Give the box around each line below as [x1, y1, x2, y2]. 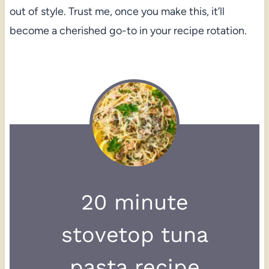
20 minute [80, 189, 189, 215]
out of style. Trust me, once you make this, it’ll [9, 4, 225, 18]
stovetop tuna [61, 222, 208, 247]
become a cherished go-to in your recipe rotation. [9, 23, 247, 37]
